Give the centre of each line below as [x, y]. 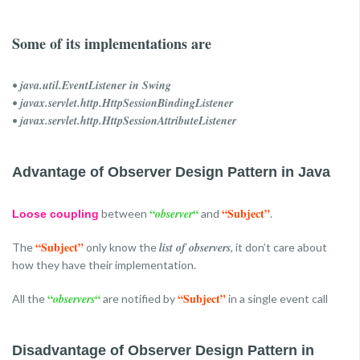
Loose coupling [55, 214]
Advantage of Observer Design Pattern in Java [171, 172]
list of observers [195, 247]
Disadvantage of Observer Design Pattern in [163, 350]
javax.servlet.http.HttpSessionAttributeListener [128, 121]
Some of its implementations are [112, 43]
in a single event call [277, 299]
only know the [121, 247]
